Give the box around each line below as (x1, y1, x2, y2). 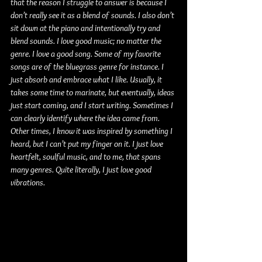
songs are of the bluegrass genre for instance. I (11, 61, 166, 72)
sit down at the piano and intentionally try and (11, 23, 162, 33)
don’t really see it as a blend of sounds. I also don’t (11, 10, 176, 20)
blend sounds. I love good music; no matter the (11, 36, 163, 46)
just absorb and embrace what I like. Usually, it (11, 74, 164, 85)
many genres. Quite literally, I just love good (11, 164, 153, 175)
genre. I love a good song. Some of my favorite (11, 49, 163, 59)
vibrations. (11, 177, 45, 188)
